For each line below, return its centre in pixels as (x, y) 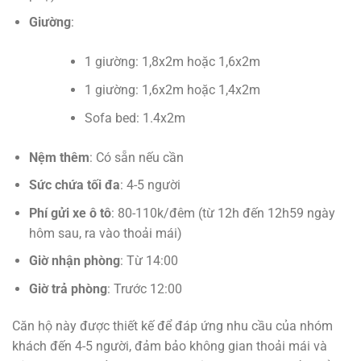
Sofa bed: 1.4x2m (135, 118)
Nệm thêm (59, 157)
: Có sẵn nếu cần (136, 157)
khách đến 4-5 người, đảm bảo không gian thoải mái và (170, 346)
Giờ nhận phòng (74, 261)
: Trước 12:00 (144, 288)
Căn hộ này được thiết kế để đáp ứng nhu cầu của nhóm (172, 326)
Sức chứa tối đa (74, 185)
